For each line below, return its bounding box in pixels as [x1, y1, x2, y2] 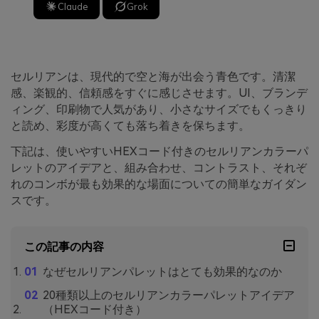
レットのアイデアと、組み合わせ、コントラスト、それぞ [11, 160, 307, 174]
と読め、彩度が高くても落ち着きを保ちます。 [11, 118, 250, 132]
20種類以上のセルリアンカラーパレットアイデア [42, 288, 295, 303]
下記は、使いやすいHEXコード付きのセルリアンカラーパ [11, 144, 308, 158]
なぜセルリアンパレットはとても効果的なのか [42, 265, 282, 279]
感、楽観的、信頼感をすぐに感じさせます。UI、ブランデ [11, 85, 308, 100]
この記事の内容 [24, 240, 105, 254]
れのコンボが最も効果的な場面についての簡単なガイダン [11, 177, 307, 191]
